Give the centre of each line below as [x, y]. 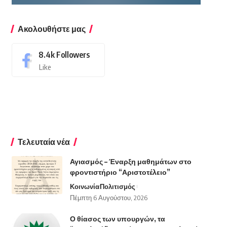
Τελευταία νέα [44, 142]
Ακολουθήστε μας [51, 29]
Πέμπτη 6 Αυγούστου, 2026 [108, 198]
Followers [73, 55]
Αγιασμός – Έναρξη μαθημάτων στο [130, 162]
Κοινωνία [84, 187]
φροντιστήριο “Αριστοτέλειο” [120, 172]
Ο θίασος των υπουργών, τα [117, 219]
